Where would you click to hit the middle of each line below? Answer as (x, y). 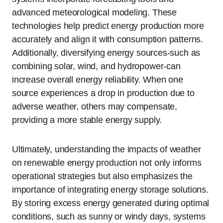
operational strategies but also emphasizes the (102, 176)
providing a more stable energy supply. (87, 120)
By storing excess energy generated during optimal (111, 203)
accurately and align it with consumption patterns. (108, 39)
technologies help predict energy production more (108, 26)
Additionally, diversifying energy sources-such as (106, 53)
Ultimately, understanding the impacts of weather (107, 149)
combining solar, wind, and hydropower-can (96, 66)
